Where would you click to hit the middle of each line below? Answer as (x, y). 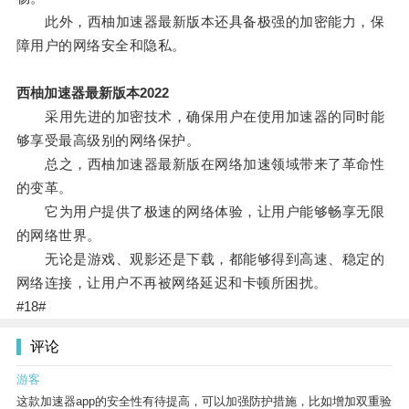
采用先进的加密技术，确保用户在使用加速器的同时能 (200, 117)
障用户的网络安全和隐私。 (101, 46)
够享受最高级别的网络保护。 (108, 141)
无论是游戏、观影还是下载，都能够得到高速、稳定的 (200, 259)
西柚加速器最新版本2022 (92, 93)
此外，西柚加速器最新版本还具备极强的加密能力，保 (200, 22)
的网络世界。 (58, 236)
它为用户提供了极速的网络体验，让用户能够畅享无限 (200, 212)
